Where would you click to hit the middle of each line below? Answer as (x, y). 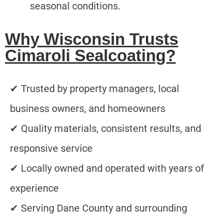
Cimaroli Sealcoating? (90, 56)
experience (34, 188)
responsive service (51, 149)
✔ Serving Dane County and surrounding (99, 208)
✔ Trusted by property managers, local (95, 89)
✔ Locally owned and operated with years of (107, 168)
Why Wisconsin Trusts (92, 39)
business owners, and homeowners (88, 109)
